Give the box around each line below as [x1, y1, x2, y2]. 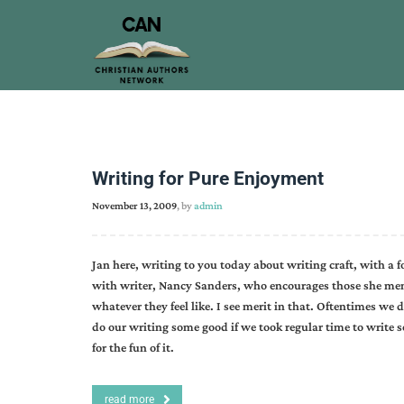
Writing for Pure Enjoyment [92, 168, 324, 189]
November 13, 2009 [92, 199, 177, 212]
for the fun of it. [92, 340, 174, 354]
